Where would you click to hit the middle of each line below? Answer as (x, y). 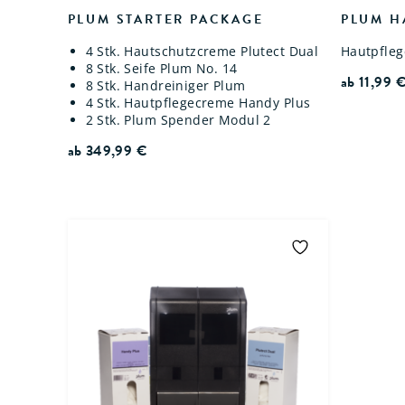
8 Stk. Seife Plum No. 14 (161, 69)
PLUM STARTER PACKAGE (165, 20)
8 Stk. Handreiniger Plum (165, 86)
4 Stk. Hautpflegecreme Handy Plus (198, 103)
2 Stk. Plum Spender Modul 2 (178, 120)
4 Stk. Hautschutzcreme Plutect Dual (202, 52)
